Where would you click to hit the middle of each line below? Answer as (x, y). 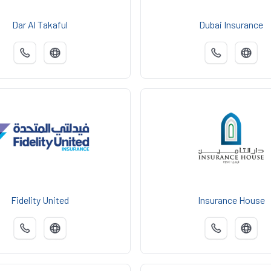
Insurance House (231, 200)
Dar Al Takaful (40, 25)
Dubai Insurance (231, 25)
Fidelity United (40, 200)
